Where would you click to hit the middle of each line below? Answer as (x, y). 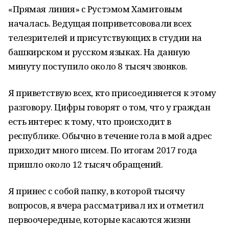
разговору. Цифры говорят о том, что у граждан (109, 107)
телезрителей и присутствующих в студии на (105, 38)
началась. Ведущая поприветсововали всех (100, 23)
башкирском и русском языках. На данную (99, 52)
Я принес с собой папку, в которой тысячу (97, 191)
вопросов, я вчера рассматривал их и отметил (106, 205)
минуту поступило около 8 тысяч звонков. (98, 66)
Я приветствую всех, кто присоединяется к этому (112, 93)
